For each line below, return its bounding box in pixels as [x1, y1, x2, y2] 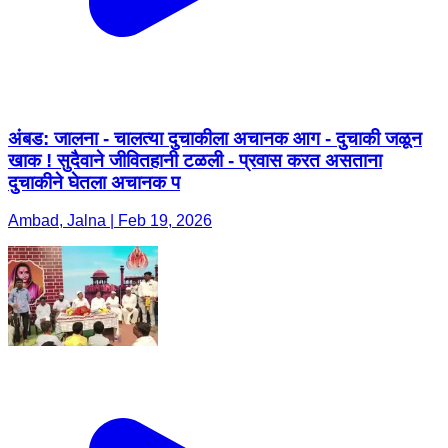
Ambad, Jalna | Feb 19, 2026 [8, 212, 212, 230]
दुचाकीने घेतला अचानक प [8, 171, 180, 193]
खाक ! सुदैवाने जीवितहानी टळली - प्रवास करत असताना [8, 149, 382, 171]
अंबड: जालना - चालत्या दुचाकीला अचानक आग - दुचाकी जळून [8, 127, 422, 149]
